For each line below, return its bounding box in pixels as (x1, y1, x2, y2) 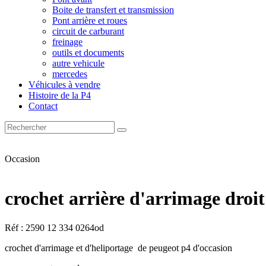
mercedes (52, 69, 87, 79)
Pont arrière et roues (52, 15, 127, 26)
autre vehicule (52, 58, 104, 68)
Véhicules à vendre (28, 80, 100, 90)
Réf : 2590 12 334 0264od (5, 222, 104, 233)
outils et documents (52, 47, 124, 58)
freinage (52, 37, 83, 47)
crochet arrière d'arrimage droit (5, 188, 265, 210)
